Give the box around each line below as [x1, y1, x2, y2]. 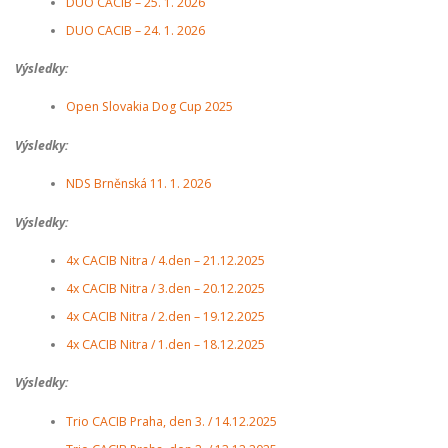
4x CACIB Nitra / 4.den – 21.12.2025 [65, 251, 265, 269]
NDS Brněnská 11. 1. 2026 [65, 175, 211, 193]
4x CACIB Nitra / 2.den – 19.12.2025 [65, 307, 265, 325]
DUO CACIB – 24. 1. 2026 [65, 21, 205, 39]
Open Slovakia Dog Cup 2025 [65, 98, 233, 116]
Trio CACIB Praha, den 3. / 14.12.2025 [65, 412, 277, 430]
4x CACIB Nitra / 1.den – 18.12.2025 [65, 335, 265, 353]
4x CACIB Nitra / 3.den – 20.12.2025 [65, 279, 265, 297]
